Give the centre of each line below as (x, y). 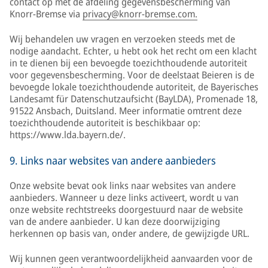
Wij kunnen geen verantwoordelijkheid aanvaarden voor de (131, 258)
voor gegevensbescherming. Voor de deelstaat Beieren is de (132, 75)
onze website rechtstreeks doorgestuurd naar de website (126, 209)
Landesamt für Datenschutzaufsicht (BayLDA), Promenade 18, (134, 99)
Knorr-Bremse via (46, 14)
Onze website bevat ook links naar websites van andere (123, 185)
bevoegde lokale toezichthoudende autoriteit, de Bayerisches (134, 87)
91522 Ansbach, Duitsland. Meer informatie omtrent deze (126, 111)
